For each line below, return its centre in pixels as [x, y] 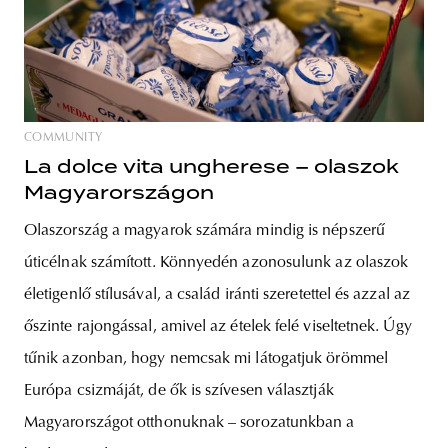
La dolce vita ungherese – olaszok [211, 167]
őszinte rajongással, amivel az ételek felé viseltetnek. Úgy [218, 327]
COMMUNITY [63, 138]
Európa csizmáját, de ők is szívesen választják [179, 391]
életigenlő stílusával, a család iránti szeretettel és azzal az [217, 295]
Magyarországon [119, 193]
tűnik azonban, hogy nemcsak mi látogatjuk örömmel [206, 359]
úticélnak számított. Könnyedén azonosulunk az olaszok [216, 263]
